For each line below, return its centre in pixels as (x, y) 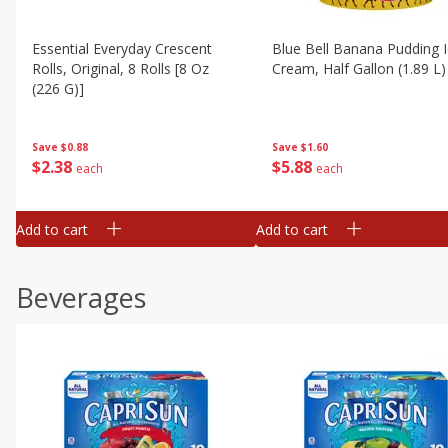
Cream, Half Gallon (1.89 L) (359, 68)
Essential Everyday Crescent (122, 48)
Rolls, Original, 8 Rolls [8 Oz (120, 68)
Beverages (81, 297)
